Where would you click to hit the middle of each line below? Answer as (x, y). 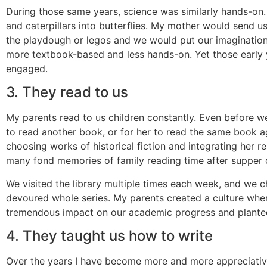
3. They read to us (67, 92)
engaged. (27, 68)
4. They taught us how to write (109, 236)
